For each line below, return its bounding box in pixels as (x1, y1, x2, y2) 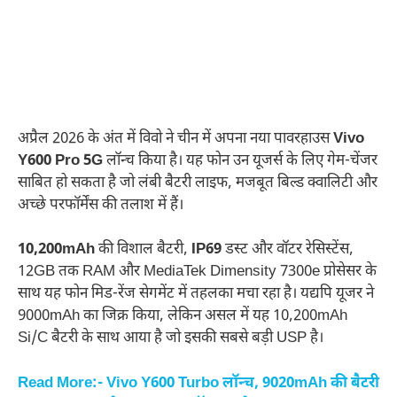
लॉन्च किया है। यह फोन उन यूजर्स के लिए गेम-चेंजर (103, 151, 378, 171)
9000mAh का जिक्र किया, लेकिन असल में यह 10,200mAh (18, 307, 347, 327)
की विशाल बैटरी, (95, 240, 191, 261)
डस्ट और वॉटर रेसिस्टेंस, (222, 240, 354, 261)
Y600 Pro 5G (18, 151, 103, 171)
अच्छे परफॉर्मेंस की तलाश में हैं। (18, 195, 183, 215)
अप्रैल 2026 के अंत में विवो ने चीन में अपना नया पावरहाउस (18, 128, 333, 149)
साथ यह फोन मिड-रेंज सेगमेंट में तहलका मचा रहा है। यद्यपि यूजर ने (18, 284, 374, 305)
